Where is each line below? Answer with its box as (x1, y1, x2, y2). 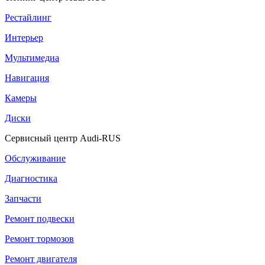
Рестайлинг (5, 12, 51, 23)
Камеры (5, 93, 37, 104)
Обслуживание (5, 153, 66, 164)
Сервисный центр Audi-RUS (5, 133, 121, 144)
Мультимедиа (5, 53, 59, 63)
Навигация (5, 73, 49, 83)
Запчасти (5, 193, 41, 204)
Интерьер (5, 33, 43, 43)
